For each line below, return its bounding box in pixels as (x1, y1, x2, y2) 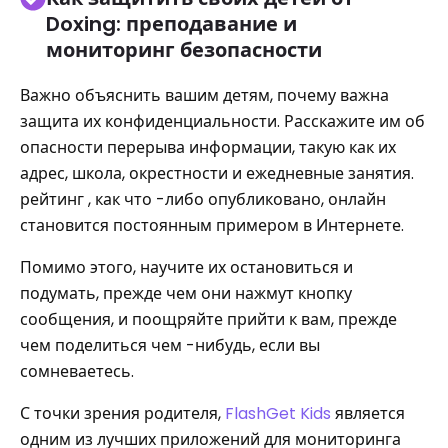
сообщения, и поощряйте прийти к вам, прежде (20, 308, 397, 331)
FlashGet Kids (225, 402, 331, 425)
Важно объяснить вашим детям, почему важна (20, 84, 389, 107)
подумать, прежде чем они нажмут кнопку (20, 282, 352, 305)
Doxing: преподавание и (46, 10, 297, 38)
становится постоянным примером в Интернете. (20, 214, 404, 237)
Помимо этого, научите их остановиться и (20, 256, 353, 279)
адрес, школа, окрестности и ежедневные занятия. (20, 162, 414, 185)
